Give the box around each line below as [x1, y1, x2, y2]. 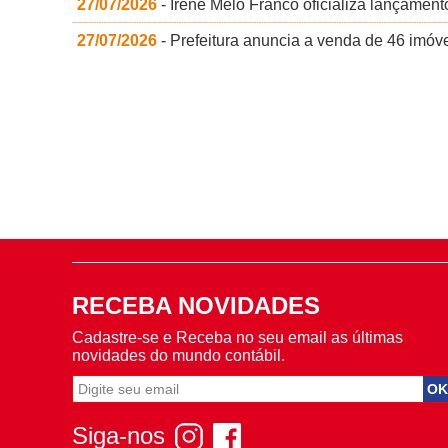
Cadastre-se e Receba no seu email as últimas [72, 329, 403, 347]
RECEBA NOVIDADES [72, 292, 320, 320]
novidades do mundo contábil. [72, 347, 285, 365]
